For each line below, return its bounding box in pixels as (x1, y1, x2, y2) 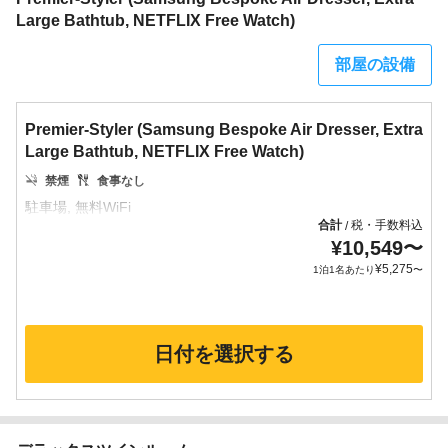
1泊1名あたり (313, 264, 375, 275)
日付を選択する (154, 343, 294, 365)
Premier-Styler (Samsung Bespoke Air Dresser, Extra (25, 121, 423, 138)
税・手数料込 (351, 218, 423, 232)
